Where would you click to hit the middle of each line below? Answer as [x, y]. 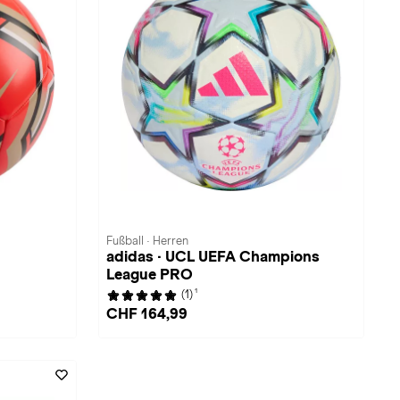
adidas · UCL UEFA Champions [213, 257]
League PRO [150, 275]
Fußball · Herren [147, 241]
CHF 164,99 [147, 314]
